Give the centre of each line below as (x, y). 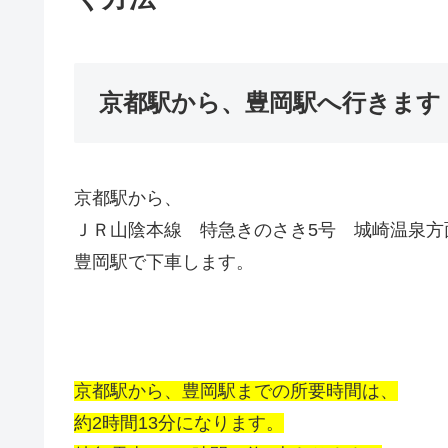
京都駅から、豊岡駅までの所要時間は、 (236, 390)
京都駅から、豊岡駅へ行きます (270, 103)
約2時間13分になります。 (179, 422)
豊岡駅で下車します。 (164, 262)
